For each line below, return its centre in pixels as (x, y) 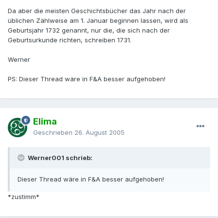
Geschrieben (54, 133)
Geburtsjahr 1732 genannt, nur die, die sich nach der (89, 30)
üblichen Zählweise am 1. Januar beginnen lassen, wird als (98, 21)
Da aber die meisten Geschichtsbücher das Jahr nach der (97, 11)
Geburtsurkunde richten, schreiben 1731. (70, 40)
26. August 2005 (100, 133)
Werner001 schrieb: (59, 158)
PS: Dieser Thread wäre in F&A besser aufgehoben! (87, 79)
